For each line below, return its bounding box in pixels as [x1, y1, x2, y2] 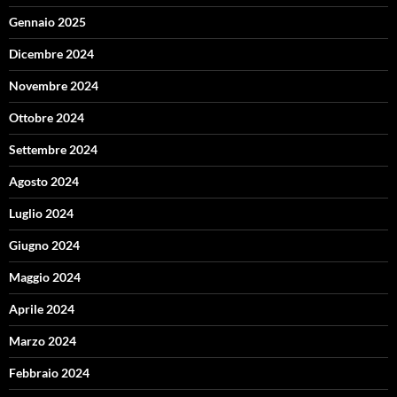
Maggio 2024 [9, 269, 81, 285]
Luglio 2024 [9, 206, 74, 222]
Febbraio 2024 [9, 365, 90, 381]
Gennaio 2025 [9, 14, 86, 30]
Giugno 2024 [9, 237, 80, 253]
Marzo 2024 [9, 333, 76, 349]
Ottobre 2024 [9, 110, 84, 126]
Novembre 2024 [9, 78, 98, 94]
